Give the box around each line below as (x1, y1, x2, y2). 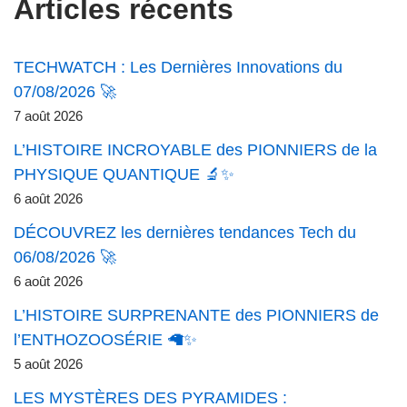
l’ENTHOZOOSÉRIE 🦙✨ (14, 331, 197, 350)
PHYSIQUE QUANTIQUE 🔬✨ (14, 165, 234, 184)
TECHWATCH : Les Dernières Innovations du (14, 58, 342, 77)
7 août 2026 (14, 109, 83, 124)
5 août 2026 (14, 357, 83, 372)
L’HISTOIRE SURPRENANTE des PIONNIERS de (14, 306, 379, 325)
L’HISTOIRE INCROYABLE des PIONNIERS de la (14, 141, 377, 160)
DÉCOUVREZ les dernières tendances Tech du (14, 223, 356, 243)
